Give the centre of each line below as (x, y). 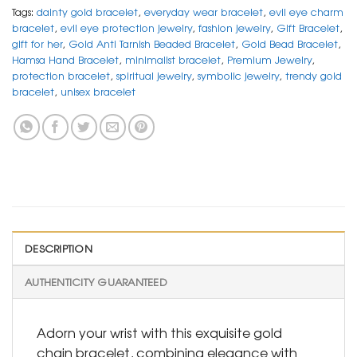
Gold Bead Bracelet (290, 44)
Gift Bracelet (308, 28)
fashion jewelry (234, 28)
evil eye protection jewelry (126, 28)
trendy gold (314, 76)
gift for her (37, 44)
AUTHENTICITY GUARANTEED (96, 282)
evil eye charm (306, 12)
